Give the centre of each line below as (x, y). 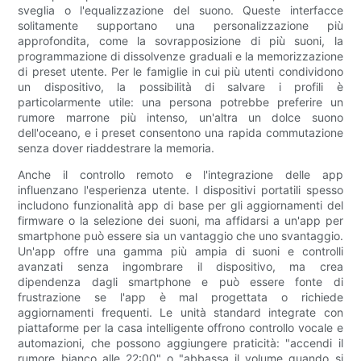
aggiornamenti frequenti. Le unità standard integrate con (180, 313)
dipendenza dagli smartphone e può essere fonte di (180, 282)
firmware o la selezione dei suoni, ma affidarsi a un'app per (180, 221)
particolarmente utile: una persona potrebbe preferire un (180, 102)
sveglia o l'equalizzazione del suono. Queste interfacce (180, 10)
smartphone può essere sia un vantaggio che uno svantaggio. (180, 236)
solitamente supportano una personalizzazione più (180, 26)
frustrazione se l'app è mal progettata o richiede (180, 297)
